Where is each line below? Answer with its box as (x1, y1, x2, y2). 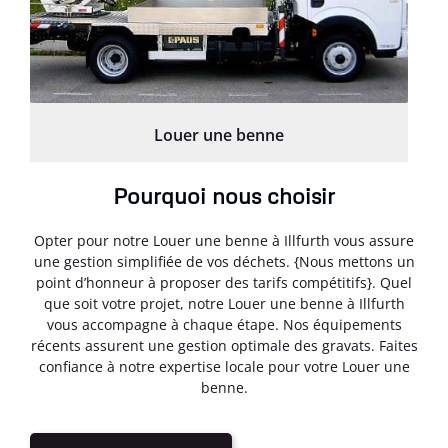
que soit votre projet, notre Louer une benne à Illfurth (43, 294, 405, 314)
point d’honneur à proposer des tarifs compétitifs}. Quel (36, 273, 412, 293)
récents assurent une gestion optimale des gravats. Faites (30, 336, 418, 356)
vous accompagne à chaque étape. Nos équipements (46, 315, 402, 335)
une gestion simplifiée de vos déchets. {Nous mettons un (33, 252, 415, 272)
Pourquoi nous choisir (113, 182, 335, 210)
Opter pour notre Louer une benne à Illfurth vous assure (34, 231, 414, 251)
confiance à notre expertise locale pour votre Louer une (38, 357, 410, 377)
